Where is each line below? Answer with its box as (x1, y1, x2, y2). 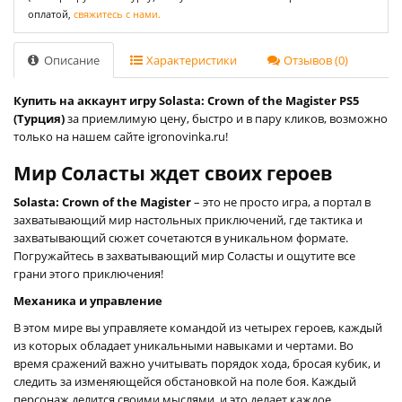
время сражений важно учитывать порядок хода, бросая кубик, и (13, 354, 380, 371)
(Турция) (13, 109, 65, 127)
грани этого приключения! (13, 265, 163, 282)
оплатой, (28, 6, 74, 21)
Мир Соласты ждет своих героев (13, 160, 332, 186)
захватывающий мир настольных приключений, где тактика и (13, 211, 363, 228)
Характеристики (144, 51, 237, 68)
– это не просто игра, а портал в (191, 193, 371, 210)
